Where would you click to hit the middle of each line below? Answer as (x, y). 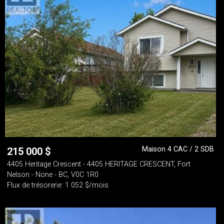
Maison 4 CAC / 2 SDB (178, 149)
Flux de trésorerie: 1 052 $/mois (58, 185)
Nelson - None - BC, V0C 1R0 (53, 175)
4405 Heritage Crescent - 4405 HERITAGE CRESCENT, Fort (99, 164)
